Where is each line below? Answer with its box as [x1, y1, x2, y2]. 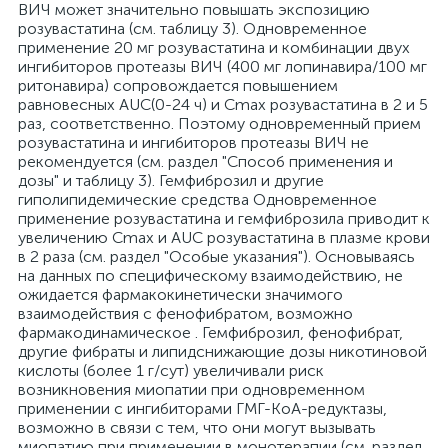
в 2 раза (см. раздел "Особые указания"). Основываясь [18, 247, 415, 266]
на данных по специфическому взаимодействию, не [18, 266, 403, 285]
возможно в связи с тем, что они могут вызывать [18, 418, 376, 437]
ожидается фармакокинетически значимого [18, 285, 343, 304]
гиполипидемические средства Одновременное [18, 190, 377, 209]
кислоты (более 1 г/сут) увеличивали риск [18, 361, 324, 380]
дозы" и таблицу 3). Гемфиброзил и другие [18, 171, 324, 190]
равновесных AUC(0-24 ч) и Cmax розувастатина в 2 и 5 [18, 95, 428, 114]
